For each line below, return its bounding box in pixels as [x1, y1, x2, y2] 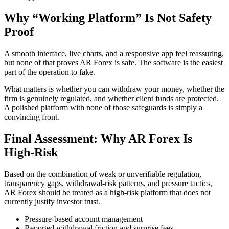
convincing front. [4, 112, 59, 121]
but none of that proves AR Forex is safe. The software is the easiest [4, 58, 223, 67]
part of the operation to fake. [4, 67, 95, 76]
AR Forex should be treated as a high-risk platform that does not [4, 188, 211, 197]
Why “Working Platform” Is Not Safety [4, 11, 212, 25]
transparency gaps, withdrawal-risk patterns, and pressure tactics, [4, 178, 212, 188]
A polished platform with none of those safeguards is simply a [4, 103, 202, 112]
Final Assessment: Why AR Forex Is [4, 131, 192, 145]
